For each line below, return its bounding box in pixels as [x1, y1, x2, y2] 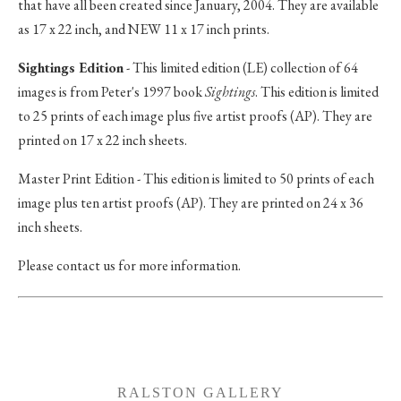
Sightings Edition [18, 57, 124, 77]
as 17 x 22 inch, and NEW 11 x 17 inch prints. [18, 19, 269, 38]
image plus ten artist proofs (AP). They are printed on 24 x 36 [18, 192, 363, 212]
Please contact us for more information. [18, 255, 241, 275]
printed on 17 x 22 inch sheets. [18, 130, 187, 149]
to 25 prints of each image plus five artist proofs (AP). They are [18, 106, 372, 125]
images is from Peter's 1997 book [18, 81, 205, 101]
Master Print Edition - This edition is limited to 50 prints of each [18, 168, 374, 188]
